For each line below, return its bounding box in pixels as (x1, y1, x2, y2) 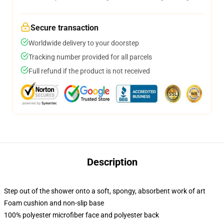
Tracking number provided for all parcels (28, 53, 152, 61)
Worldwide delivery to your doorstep (28, 39, 139, 47)
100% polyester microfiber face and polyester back (4, 211, 159, 219)
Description (86, 156, 137, 168)
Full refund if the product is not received (28, 67, 150, 75)
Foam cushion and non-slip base (4, 199, 104, 207)
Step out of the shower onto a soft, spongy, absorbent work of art (4, 187, 205, 195)
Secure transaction (30, 23, 98, 32)
